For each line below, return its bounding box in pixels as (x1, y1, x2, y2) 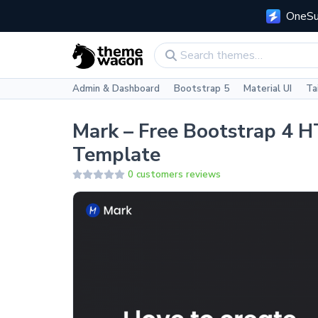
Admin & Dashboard (72, 82, 160, 95)
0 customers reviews (128, 168, 221, 181)
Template (72, 141, 160, 168)
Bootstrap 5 (173, 82, 229, 95)
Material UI (243, 82, 292, 95)
